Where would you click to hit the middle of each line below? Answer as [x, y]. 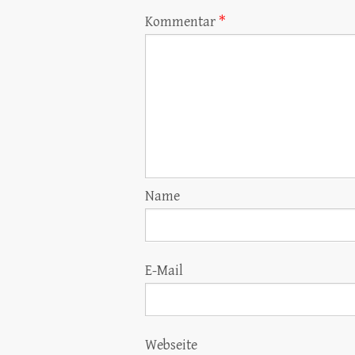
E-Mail [164, 271]
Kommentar [182, 22]
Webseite [171, 345]
